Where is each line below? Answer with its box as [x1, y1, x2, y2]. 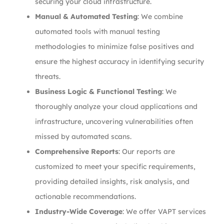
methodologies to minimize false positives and [35, 42, 194, 51]
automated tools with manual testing [35, 27, 160, 36]
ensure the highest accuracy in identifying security [35, 57, 204, 66]
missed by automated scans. [35, 132, 131, 141]
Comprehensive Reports [35, 147, 118, 156]
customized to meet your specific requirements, [35, 162, 195, 171]
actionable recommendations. [35, 192, 136, 201]
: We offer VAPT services [122, 207, 206, 216]
